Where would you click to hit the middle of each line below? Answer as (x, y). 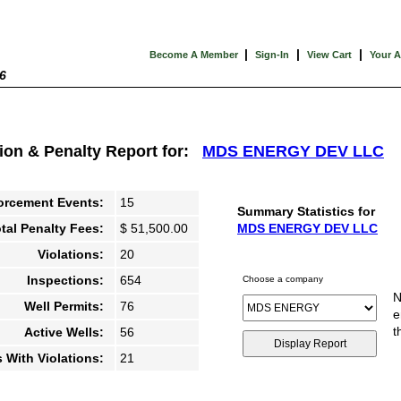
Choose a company (283, 279)
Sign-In (272, 55)
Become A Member (195, 55)
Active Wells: (68, 333)
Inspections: (69, 281)
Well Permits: (68, 307)
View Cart (329, 55)
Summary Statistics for (306, 212)
